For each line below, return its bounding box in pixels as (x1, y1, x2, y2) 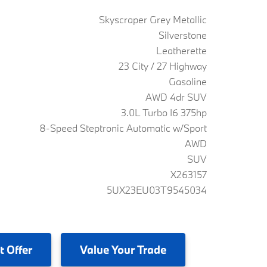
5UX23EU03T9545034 (107, 184, 207, 196)
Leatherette (156, 44, 207, 57)
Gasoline (169, 75, 207, 88)
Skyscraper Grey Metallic (99, 13, 207, 26)
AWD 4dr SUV (145, 91, 207, 103)
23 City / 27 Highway (119, 60, 207, 72)
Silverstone (159, 29, 207, 41)
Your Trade (109, 242, 166, 257)
